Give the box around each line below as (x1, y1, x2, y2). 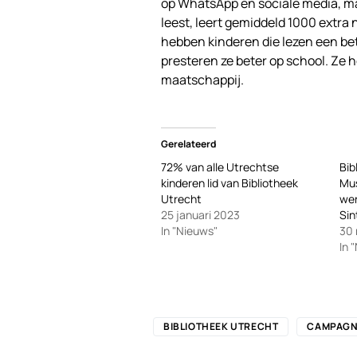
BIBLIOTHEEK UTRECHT (163, 320, 279, 333)
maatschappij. (161, 71, 244, 88)
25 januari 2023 (161, 207, 240, 222)
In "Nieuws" (161, 223, 218, 238)
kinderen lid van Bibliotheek (161, 175, 298, 190)
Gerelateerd (161, 137, 216, 151)
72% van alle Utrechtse (161, 159, 279, 175)
